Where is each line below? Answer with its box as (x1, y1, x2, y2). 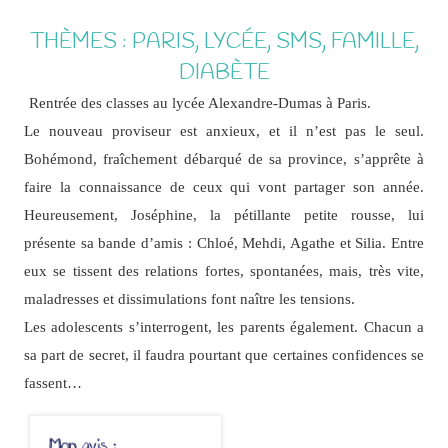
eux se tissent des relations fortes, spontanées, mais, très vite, (23, 261, 425, 279)
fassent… (23, 373, 82, 391)
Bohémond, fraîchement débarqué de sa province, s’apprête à (23, 149, 425, 167)
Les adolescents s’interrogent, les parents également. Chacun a (23, 317, 425, 335)
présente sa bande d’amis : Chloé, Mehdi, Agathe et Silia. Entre (23, 233, 425, 251)
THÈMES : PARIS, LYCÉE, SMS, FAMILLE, (29, 27, 419, 56)
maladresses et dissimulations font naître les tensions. (23, 289, 355, 307)
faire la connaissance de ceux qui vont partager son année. (23, 177, 425, 195)
